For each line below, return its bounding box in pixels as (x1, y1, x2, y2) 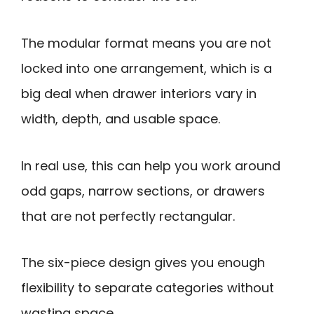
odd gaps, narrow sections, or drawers (21, 182, 265, 200)
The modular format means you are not (21, 34, 271, 52)
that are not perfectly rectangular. (21, 207, 235, 225)
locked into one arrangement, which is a (21, 59, 272, 77)
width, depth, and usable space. (21, 109, 220, 128)
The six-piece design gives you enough (21, 254, 265, 272)
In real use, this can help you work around (21, 156, 280, 175)
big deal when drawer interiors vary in (21, 84, 257, 102)
